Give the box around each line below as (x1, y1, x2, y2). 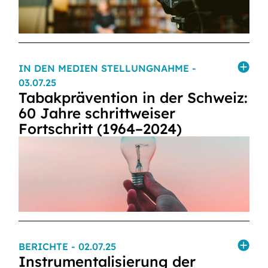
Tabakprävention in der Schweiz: (19, 89, 248, 106)
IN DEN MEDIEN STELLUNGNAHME (19, 62, 192, 74)
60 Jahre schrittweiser (19, 104, 175, 122)
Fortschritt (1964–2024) (19, 120, 182, 138)
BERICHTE (19, 240, 71, 252)
